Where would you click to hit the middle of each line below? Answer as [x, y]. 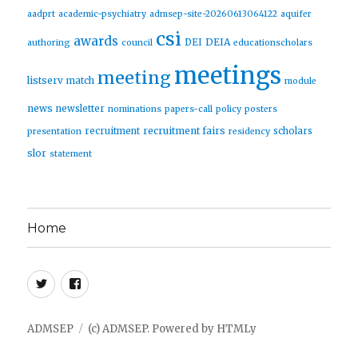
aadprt [42, 14]
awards [96, 42]
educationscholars [273, 43]
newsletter [81, 109]
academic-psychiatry [103, 14]
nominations [135, 109]
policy [229, 109]
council [137, 43]
